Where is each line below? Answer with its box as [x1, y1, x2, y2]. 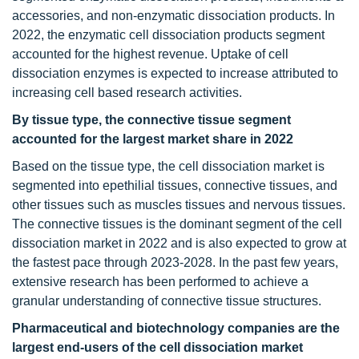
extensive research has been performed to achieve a [12, 275, 309, 288]
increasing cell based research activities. [12, 86, 242, 99]
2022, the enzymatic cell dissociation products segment [12, 28, 325, 42]
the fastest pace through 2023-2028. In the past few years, [12, 256, 338, 269]
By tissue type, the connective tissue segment [12, 113, 291, 127]
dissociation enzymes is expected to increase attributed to [12, 67, 338, 80]
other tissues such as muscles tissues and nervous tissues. [12, 198, 345, 212]
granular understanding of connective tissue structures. [12, 294, 321, 308]
